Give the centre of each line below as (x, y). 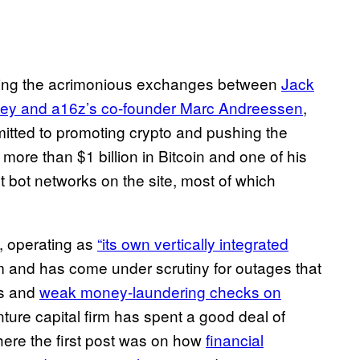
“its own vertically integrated (193, 243)
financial (235, 340)
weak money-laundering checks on (160, 292)
